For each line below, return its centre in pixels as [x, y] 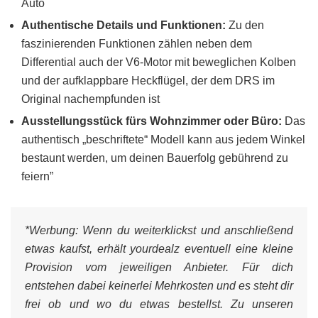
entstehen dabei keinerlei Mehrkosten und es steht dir [159, 286]
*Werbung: [51, 230]
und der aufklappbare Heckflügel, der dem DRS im [148, 81]
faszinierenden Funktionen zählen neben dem [137, 44]
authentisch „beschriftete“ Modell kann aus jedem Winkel [163, 139]
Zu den [245, 25]
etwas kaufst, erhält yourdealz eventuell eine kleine [159, 249]
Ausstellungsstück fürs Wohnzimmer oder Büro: [153, 121]
